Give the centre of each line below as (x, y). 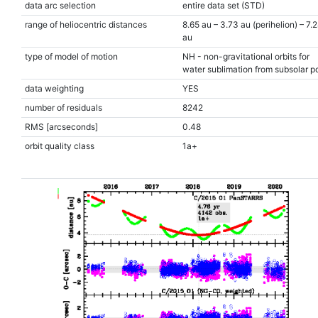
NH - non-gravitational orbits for (246, 56)
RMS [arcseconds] (61, 127)
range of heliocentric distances (86, 24)
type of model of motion (71, 56)
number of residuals (63, 108)
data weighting (54, 88)
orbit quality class (59, 146)
